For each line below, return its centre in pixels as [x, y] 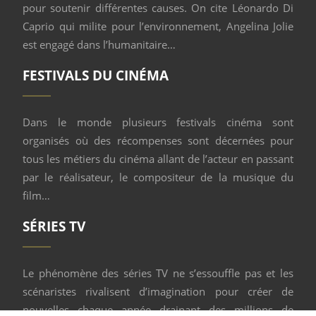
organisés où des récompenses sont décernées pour [158, 140]
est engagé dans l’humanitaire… [99, 44]
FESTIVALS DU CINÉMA [96, 75]
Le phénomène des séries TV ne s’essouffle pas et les [158, 273]
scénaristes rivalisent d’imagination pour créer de [158, 291]
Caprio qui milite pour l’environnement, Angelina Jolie [158, 26]
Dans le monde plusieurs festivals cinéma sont [158, 122]
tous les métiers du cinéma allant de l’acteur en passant [158, 159]
